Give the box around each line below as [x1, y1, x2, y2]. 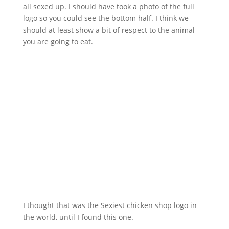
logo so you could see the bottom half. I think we [22, 13, 189, 24]
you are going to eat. [22, 37, 93, 47]
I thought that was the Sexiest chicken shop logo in [22, 200, 197, 211]
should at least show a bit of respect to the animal [22, 25, 195, 35]
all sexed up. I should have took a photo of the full [22, 2, 194, 12]
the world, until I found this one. [22, 212, 133, 222]
